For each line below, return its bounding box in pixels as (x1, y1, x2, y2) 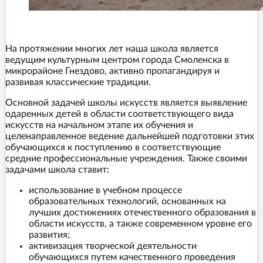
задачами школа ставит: (5, 165, 109, 175)
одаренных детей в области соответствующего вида (5, 109, 234, 119)
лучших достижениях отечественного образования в (29, 208, 256, 218)
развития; (29, 230, 70, 240)
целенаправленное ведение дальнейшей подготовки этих (5, 131, 254, 141)
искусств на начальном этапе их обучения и (5, 120, 193, 130)
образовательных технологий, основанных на (29, 197, 226, 207)
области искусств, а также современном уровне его (29, 219, 252, 229)
